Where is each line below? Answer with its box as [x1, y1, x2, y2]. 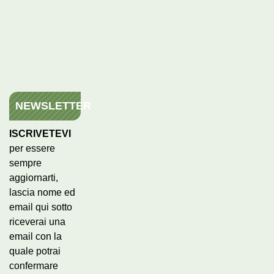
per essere [9, 143, 55, 154]
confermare [9, 260, 58, 271]
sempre [9, 157, 42, 168]
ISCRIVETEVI [9, 128, 71, 139]
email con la [9, 231, 62, 242]
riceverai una [9, 216, 65, 227]
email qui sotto [9, 201, 72, 212]
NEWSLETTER [15, 99, 91, 112]
